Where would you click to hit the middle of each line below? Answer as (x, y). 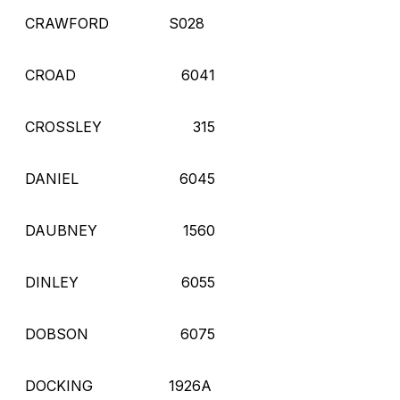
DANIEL (52, 178)
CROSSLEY (63, 126)
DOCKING (59, 385)
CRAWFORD (67, 23)
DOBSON (57, 333)
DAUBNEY (61, 230)
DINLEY (52, 282)
